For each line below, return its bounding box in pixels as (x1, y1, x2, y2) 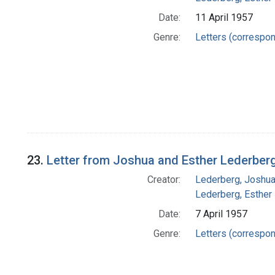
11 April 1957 (195, 12, 253, 24)
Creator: (147, 174, 180, 186)
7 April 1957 (195, 208, 247, 220)
